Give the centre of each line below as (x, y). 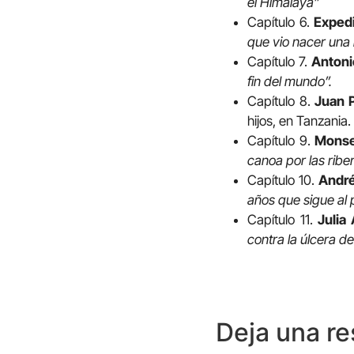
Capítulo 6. (281, 22)
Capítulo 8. (281, 101)
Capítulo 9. (281, 140)
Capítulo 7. (280, 61)
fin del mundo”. (290, 81)
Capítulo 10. (283, 180)
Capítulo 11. (283, 219)
